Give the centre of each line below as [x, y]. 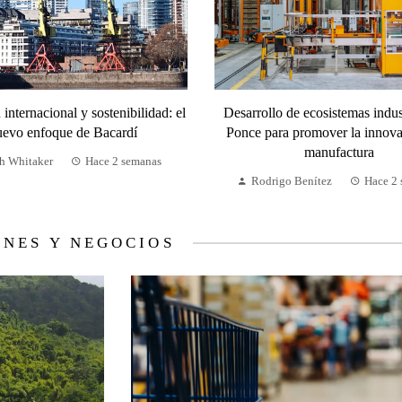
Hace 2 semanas [123, 162]
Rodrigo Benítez [292, 182]
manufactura [339, 153]
